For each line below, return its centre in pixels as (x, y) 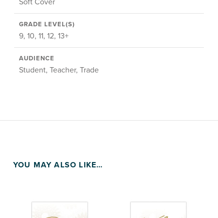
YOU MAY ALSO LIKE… (58, 165)
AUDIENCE (36, 59)
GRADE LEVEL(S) (47, 25)
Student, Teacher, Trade (59, 70)
